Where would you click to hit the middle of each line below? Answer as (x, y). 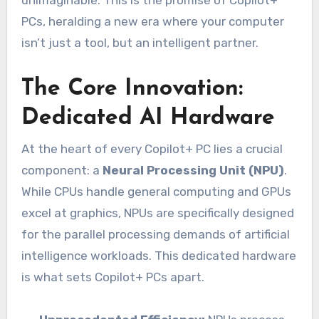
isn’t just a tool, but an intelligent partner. (140, 43)
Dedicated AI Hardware (148, 119)
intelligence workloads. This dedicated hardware (158, 255)
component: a (62, 170)
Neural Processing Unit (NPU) (193, 170)
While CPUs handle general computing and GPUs (156, 191)
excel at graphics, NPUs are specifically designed (157, 213)
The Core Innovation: (132, 89)
